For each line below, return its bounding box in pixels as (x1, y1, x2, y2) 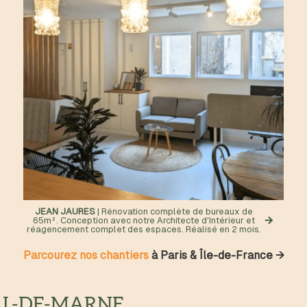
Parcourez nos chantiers (23, 249, 149, 262)
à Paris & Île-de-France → (148, 249, 284, 262)
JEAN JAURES (35, 206, 97, 217)
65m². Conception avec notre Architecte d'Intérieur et (33, 215, 255, 225)
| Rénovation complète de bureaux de (97, 206, 253, 217)
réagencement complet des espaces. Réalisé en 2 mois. (27, 224, 261, 234)
